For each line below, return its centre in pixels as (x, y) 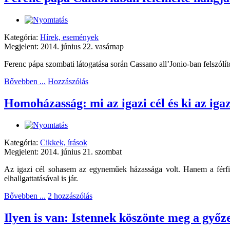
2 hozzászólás (70, 196)
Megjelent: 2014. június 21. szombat (63, 151)
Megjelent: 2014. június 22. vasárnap (64, 46)
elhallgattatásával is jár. (42, 178)
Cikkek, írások (64, 142)
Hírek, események (69, 37)
